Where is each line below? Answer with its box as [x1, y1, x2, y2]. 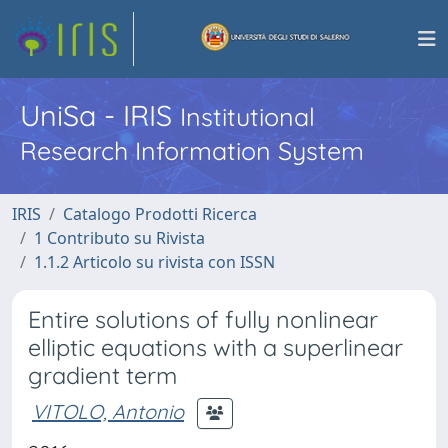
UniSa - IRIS [20, 97, 180, 133]
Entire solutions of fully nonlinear [28, 305, 378, 334]
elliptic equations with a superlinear [28, 333, 403, 362]
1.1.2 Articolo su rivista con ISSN [34, 251, 275, 273]
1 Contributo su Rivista [34, 227, 205, 249]
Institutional [180, 101, 315, 132]
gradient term [28, 361, 177, 390]
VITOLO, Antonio [32, 398, 184, 424]
